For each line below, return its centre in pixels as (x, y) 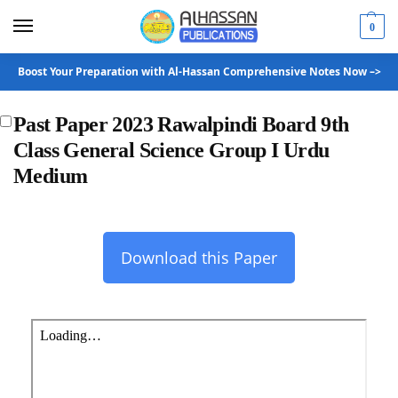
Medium (51, 176)
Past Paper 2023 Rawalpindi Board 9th (181, 124)
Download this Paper (199, 258)
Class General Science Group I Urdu (171, 150)
